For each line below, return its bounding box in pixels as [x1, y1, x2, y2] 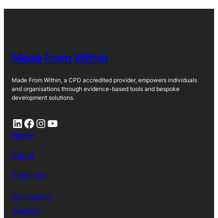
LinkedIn [11, 115, 18, 130]
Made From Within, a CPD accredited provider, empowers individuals [12, 76, 197, 84]
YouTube [46, 115, 53, 130]
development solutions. [12, 94, 74, 101]
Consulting [12, 191, 51, 201]
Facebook [23, 115, 29, 130]
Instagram [35, 115, 45, 130]
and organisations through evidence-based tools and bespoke [12, 85, 180, 92]
